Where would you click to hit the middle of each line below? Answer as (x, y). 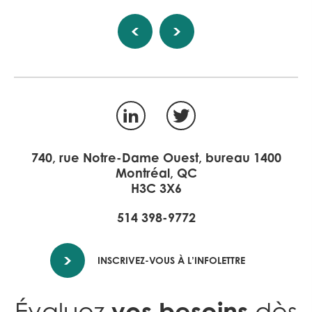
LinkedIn (161, 110)
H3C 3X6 (156, 188)
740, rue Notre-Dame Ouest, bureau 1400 (156, 158)
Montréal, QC (156, 173)
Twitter (205, 110)
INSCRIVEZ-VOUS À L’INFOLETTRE (171, 260)
